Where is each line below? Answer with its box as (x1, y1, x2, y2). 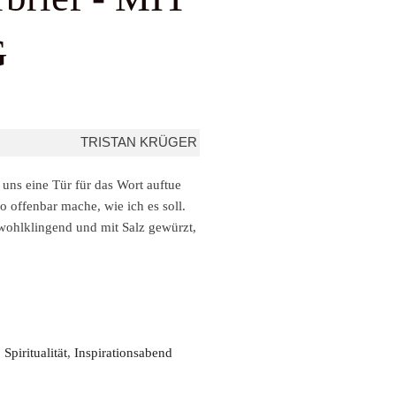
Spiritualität (4, 345, 67, 360)
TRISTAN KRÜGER (80, 133, 197, 149)
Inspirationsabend (74, 345, 172, 360)
